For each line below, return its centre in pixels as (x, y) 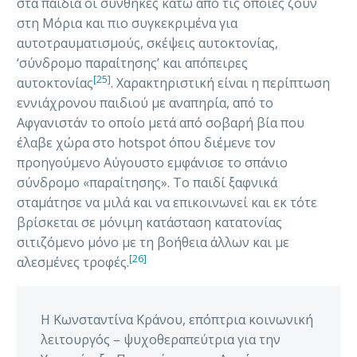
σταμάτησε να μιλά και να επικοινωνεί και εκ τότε (167, 202)
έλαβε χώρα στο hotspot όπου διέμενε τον (146, 142)
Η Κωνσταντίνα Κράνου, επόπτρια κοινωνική (177, 320)
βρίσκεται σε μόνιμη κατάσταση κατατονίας (151, 222)
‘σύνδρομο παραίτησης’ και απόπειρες (132, 63)
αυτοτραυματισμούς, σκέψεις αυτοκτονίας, (147, 43)
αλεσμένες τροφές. (73, 262)
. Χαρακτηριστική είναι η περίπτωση (220, 82)
